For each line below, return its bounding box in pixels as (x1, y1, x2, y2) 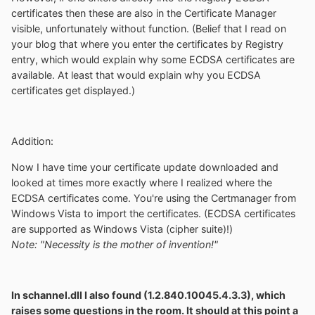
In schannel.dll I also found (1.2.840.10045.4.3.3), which (11, 289, 285, 302)
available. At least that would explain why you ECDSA (11, 68, 261, 81)
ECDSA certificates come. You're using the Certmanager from (11, 191, 296, 204)
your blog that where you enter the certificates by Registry (11, 37, 283, 50)
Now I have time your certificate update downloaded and (11, 160, 278, 173)
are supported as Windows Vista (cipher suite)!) (11, 222, 244, 235)
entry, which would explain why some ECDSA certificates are (11, 53, 295, 65)
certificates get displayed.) (11, 84, 135, 96)
